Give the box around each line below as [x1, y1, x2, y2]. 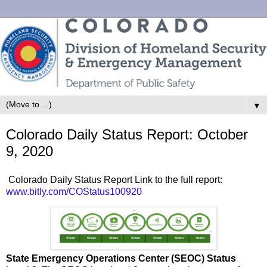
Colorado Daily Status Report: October [6, 126, 248, 142]
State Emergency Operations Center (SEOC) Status [6, 253, 236, 264]
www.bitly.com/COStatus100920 [6, 186, 142, 197]
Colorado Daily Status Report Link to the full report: [6, 174, 222, 185]
